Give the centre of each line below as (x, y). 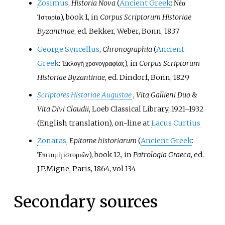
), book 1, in (80, 17)
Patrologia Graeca (162, 155)
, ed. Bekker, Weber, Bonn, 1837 (127, 31)
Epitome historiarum (103, 141)
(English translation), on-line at (94, 123)
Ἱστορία (49, 17)
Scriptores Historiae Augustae (85, 95)
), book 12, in (111, 155)
